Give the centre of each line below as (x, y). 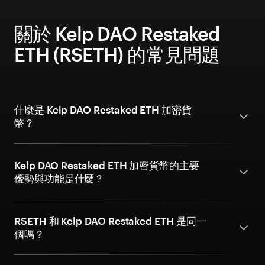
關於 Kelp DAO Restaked (117, 33)
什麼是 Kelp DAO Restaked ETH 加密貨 (103, 109)
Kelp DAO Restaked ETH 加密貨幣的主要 (107, 165)
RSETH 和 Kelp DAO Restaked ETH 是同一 (110, 221)
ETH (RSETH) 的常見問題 (117, 54)
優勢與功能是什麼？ (59, 178)
